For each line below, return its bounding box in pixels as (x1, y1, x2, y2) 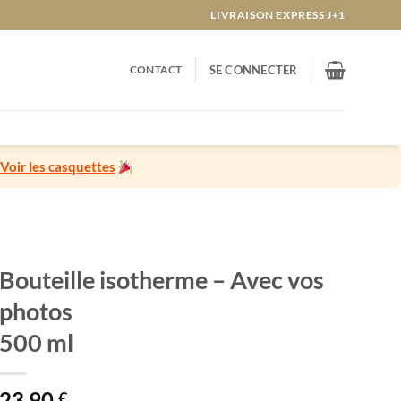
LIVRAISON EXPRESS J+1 (210, 8, 346, 21)
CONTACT (129, 63, 183, 76)
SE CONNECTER (209, 63, 298, 77)
